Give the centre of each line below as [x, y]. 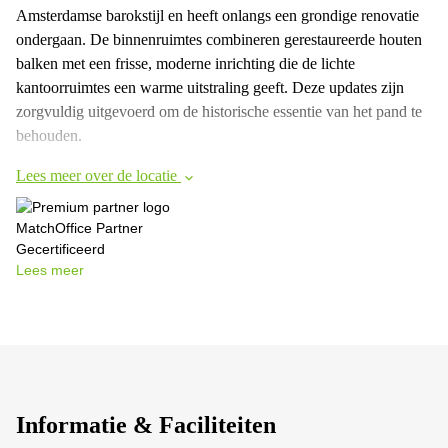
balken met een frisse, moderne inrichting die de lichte [185, 64]
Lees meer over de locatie [98, 176]
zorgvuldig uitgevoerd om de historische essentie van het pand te [219, 112]
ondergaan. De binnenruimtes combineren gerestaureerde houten [219, 40]
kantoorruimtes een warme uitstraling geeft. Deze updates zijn [210, 88]
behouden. [49, 136]
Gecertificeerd [60, 249]
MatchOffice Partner [79, 228]
